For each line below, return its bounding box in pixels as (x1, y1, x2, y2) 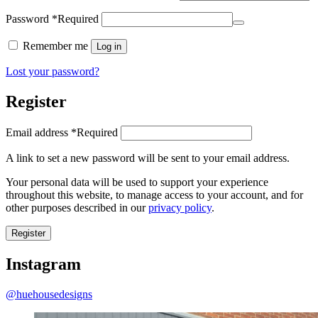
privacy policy (148, 201, 212, 214)
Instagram (6, 254, 81, 273)
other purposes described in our (6, 201, 148, 214)
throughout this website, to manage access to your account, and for (6, 188, 303, 201)
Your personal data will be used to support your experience (6, 175, 268, 188)
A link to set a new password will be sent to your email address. (6, 151, 290, 164)
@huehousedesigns (6, 287, 92, 300)
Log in (97, 40, 121, 52)
